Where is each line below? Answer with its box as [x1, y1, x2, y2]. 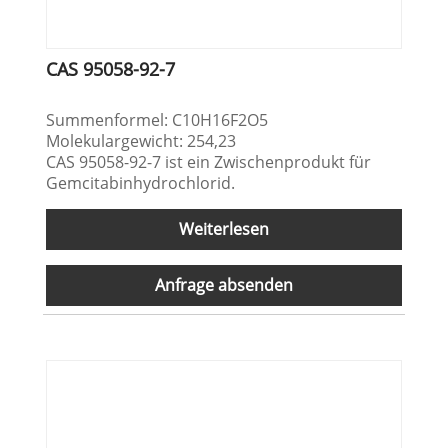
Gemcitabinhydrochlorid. [46, 172, 236, 195]
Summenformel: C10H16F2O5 [46, 109, 269, 132]
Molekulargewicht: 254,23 [46, 130, 237, 153]
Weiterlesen [179, 218, 269, 241]
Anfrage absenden [155, 274, 293, 297]
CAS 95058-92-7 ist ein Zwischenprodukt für [46, 151, 372, 174]
